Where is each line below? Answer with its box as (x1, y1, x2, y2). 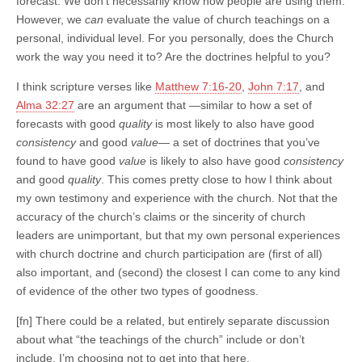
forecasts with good (16, 116, 119, 130)
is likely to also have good (146, 154, 284, 167)
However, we (16, 12, 85, 26)
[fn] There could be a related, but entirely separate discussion (16, 314, 330, 327)
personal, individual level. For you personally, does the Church (16, 31, 334, 44)
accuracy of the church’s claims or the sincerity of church (16, 209, 305, 223)
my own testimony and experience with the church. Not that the (16, 191, 338, 204)
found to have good (16, 154, 119, 167)
